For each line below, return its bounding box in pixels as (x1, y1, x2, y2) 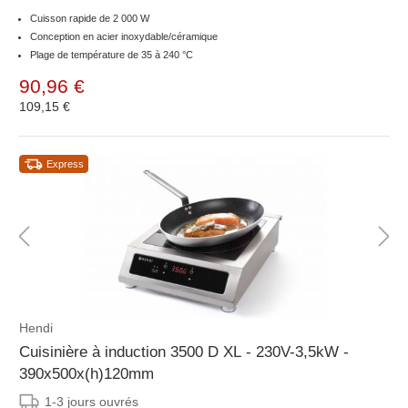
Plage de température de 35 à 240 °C (30, 49, 193, 61)
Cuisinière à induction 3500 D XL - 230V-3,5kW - (19, 343, 349, 362)
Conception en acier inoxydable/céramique (30, 31, 218, 43)
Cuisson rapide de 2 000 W (30, 13, 149, 25)
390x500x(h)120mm (19, 365, 154, 383)
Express (46, 158, 84, 170)
